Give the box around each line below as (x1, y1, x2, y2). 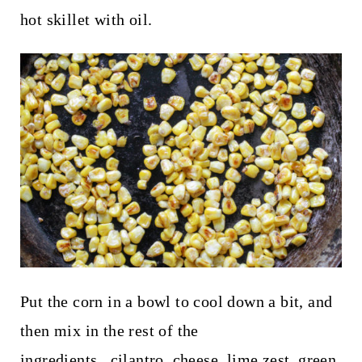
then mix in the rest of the (19, 322, 199, 340)
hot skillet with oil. (19, 10, 153, 28)
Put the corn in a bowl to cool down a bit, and (19, 293, 333, 311)
